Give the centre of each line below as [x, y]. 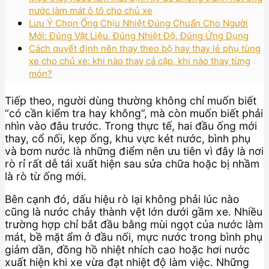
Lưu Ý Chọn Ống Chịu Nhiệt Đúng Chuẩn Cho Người [138, 23]
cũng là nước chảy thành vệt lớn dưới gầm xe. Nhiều [134, 212]
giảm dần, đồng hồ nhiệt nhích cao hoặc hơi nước [127, 250]
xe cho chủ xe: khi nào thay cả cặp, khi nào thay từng [140, 61]
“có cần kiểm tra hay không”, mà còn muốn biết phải [134, 113]
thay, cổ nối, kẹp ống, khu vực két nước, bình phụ [128, 138]
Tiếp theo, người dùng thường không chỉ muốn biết [131, 100]
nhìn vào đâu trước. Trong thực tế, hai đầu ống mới [131, 125]
